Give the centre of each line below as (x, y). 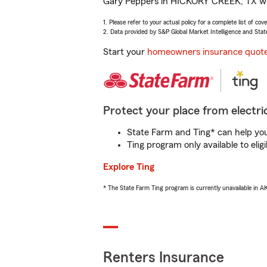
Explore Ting (129, 167)
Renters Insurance (164, 258)
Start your (125, 52)
